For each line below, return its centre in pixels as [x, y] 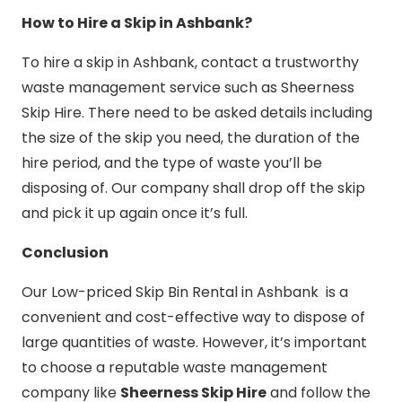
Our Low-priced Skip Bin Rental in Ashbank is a [185, 292]
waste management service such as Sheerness [188, 87]
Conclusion [65, 252]
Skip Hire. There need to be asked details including [197, 112]
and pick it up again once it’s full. [135, 213]
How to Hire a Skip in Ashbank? [137, 22]
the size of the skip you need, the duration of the [191, 137]
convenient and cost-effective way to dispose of [193, 317]
